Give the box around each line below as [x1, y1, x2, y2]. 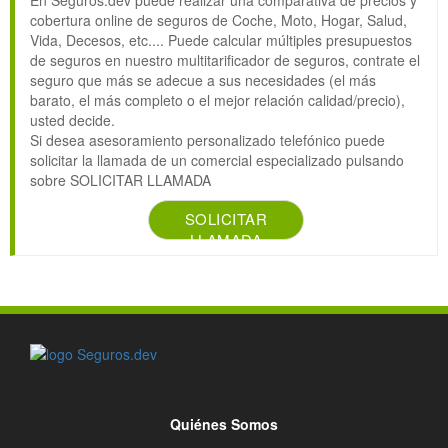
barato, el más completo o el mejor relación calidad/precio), [30, 90, 405, 111]
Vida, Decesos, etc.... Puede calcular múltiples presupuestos [30, 30, 412, 51]
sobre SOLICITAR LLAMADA [30, 170, 211, 191]
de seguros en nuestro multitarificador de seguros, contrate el [30, 50, 420, 71]
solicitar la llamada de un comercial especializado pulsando [30, 150, 404, 171]
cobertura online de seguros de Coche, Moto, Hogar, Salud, [30, 10, 407, 31]
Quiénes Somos [170, 414, 278, 435]
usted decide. [30, 110, 115, 131]
